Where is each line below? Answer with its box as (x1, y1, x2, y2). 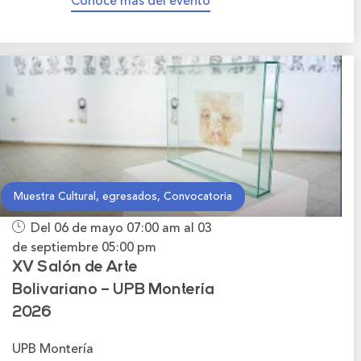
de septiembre (12, 237, 102, 257)
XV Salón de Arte (12, 259, 138, 276)
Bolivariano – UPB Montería (12, 282, 214, 298)
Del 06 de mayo (31, 218, 127, 238)
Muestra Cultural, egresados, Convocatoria (14, 188, 232, 205)
